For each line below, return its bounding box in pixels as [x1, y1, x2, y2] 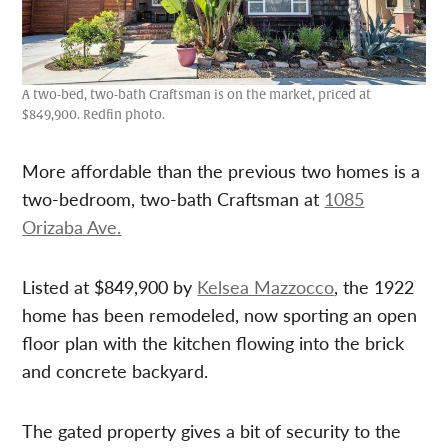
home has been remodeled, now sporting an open [22, 302, 418, 328]
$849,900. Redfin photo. [22, 107, 166, 124]
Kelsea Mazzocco [197, 274, 335, 300]
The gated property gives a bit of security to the [22, 418, 402, 444]
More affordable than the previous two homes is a [22, 158, 421, 184]
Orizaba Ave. [22, 214, 122, 240]
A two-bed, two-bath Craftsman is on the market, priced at [22, 87, 372, 104]
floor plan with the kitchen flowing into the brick [22, 330, 405, 356]
